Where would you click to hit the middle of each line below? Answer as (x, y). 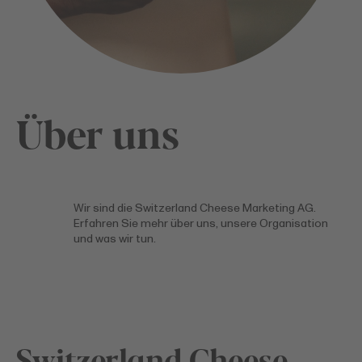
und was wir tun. (115, 239)
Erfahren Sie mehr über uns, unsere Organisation (201, 223)
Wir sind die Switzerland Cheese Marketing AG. (195, 208)
